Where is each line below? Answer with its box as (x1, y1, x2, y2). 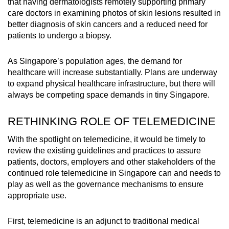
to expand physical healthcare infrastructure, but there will (8, 79, 215, 88)
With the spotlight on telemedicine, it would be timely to (8, 135, 205, 144)
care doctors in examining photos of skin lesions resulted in (8, 9, 221, 18)
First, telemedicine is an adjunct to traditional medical (8, 217, 199, 226)
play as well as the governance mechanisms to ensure (8, 180, 203, 189)
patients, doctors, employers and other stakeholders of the (8, 157, 216, 167)
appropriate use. (8, 191, 66, 200)
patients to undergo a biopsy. (8, 31, 111, 40)
